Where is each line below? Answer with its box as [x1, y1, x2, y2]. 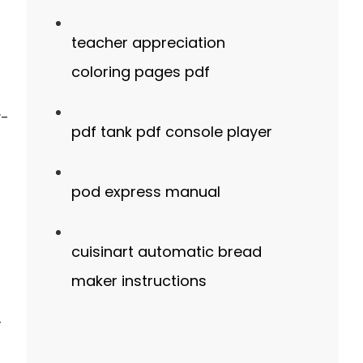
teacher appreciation [70, 32, 225, 53]
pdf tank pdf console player [70, 122, 272, 142]
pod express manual [70, 181, 220, 202]
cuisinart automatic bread [70, 241, 262, 262]
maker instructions [70, 271, 207, 291]
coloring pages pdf [70, 62, 210, 82]
